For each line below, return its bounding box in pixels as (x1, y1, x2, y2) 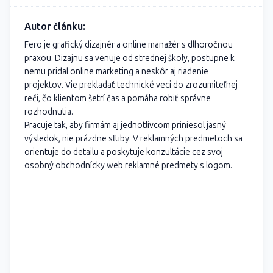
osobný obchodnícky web (24, 160, 125, 171)
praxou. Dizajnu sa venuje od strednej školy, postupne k (24, 53, 235, 64)
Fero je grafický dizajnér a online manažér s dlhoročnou (24, 40, 233, 51)
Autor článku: (24, 21, 85, 33)
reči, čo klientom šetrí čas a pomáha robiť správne (24, 93, 211, 104)
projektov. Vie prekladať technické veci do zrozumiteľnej (24, 80, 238, 91)
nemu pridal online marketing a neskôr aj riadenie (24, 66, 208, 77)
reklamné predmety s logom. (125, 160, 232, 171)
